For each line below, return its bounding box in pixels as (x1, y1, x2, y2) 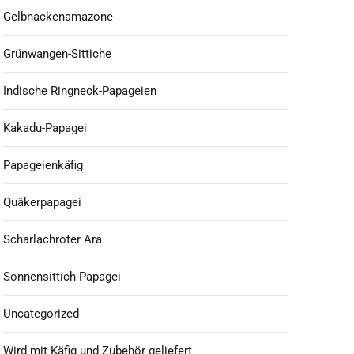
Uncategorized (3, 307, 79, 321)
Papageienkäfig (3, 158, 83, 172)
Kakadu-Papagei (3, 121, 87, 135)
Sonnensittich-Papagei (3, 269, 121, 284)
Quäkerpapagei (3, 195, 81, 209)
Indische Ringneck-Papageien (3, 84, 156, 98)
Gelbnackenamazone (3, 9, 113, 24)
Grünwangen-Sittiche (3, 47, 111, 61)
